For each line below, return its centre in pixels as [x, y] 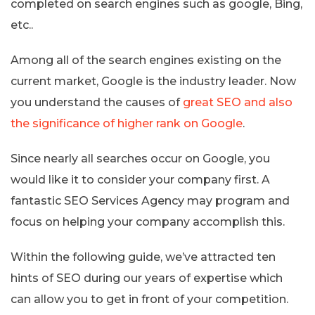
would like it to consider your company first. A [140, 179]
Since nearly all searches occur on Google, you [140, 158]
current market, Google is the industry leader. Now [153, 81]
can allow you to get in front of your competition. [149, 299]
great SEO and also [238, 102]
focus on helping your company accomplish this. [148, 221]
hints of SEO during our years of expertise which [147, 278]
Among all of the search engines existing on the [146, 60]
